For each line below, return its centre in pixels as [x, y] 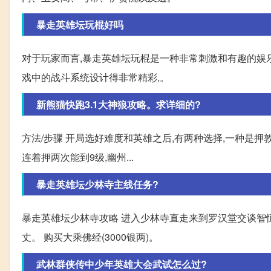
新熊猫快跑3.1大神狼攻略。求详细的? [119, 105]
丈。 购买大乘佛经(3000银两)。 [90, 237]
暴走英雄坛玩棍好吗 [80, 25]
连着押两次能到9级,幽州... [78, 157]
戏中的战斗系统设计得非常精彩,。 [96, 77]
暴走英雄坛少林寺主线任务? [97, 184]
